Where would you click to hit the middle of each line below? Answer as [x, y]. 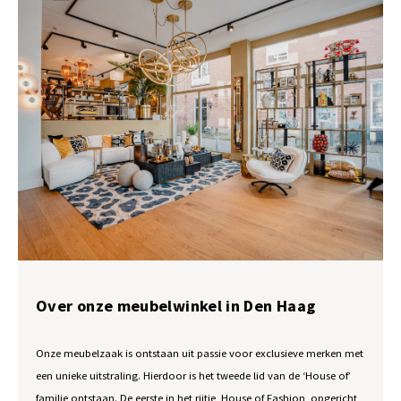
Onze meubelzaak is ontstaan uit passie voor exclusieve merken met [200, 353]
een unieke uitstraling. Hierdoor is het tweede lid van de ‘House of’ [193, 375]
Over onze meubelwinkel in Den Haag [176, 306]
